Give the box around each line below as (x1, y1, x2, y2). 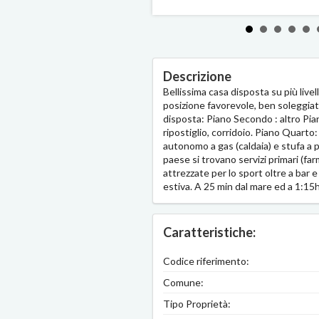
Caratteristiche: (163, 224, 256, 241)
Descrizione (163, 68, 231, 85)
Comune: (163, 276, 204, 289)
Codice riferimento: (163, 255, 249, 268)
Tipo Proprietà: (163, 298, 231, 310)
